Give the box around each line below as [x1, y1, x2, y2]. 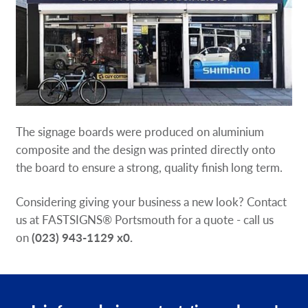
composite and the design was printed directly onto [16, 140, 276, 157]
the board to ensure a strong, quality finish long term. [16, 158, 283, 175]
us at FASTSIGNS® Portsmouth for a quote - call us [16, 210, 274, 228]
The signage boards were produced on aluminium [16, 122, 265, 140]
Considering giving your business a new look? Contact [16, 192, 287, 210]
